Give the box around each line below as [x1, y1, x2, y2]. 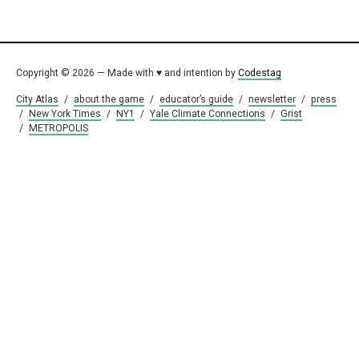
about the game [74, 94, 144, 106]
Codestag [238, 67, 281, 79]
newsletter [248, 94, 296, 106]
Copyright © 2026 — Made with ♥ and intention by [16, 67, 238, 79]
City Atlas [16, 94, 58, 106]
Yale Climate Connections [150, 108, 265, 120]
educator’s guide [159, 94, 233, 106]
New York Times [29, 108, 101, 120]
